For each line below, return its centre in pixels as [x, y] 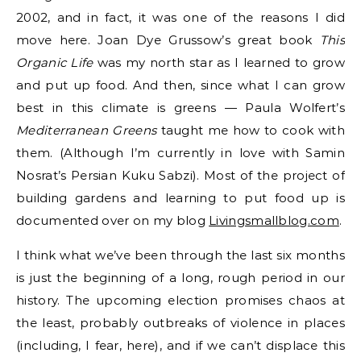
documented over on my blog [113, 220]
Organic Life [55, 62]
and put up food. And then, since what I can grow [180, 85]
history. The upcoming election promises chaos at [180, 300]
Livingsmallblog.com [274, 220]
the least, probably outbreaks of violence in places [180, 323]
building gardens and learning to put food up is [180, 198]
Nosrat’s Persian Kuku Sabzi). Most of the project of [180, 175]
